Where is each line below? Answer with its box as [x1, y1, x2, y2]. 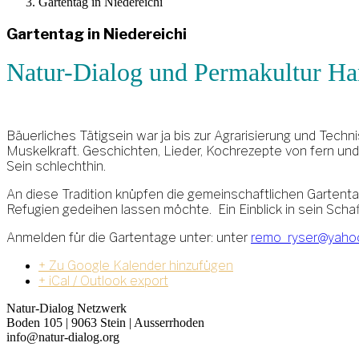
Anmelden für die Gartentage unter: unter [6, 230, 251, 246]
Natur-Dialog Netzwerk [6, 301, 127, 316]
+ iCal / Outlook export [38, 273, 168, 289]
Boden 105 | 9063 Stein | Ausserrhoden [6, 316, 204, 330]
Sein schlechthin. [6, 159, 106, 175]
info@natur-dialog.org [6, 330, 119, 345]
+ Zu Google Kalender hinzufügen [38, 258, 233, 274]
